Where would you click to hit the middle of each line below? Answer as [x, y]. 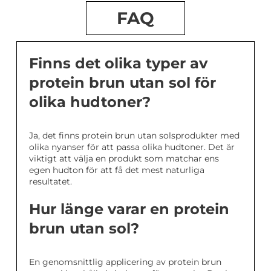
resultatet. [51, 181]
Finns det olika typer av [118, 63]
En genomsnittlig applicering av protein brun [125, 262]
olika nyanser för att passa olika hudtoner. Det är [132, 147]
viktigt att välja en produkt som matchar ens [124, 158]
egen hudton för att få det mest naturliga [117, 170]
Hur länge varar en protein [129, 209]
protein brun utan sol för [122, 82]
